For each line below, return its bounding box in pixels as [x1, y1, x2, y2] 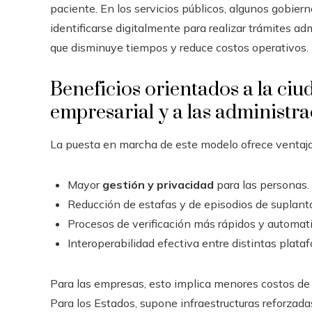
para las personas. [214, 177, 309, 192]
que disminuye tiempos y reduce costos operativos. [50, 40, 309, 54]
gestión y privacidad [102, 177, 214, 192]
